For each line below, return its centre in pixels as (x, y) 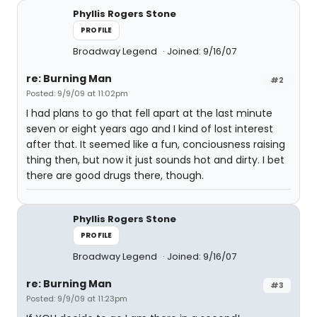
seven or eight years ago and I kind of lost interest (150, 129)
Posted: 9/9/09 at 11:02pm (77, 93)
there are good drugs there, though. (115, 175)
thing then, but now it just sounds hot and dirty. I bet (155, 160)
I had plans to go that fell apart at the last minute (149, 113)
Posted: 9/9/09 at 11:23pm (77, 299)
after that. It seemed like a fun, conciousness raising (156, 144)
